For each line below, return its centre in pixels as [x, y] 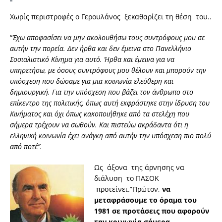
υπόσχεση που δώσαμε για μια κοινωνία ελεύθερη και [92, 81]
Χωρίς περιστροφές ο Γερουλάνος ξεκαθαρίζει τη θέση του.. [111, 17]
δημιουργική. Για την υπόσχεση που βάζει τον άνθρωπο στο [102, 92]
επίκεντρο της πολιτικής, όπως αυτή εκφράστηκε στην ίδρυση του [110, 103]
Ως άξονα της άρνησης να [140, 167]
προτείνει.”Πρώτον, [128, 189]
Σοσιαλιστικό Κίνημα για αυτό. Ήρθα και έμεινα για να [92, 59]
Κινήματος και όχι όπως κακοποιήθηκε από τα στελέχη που [100, 114]
